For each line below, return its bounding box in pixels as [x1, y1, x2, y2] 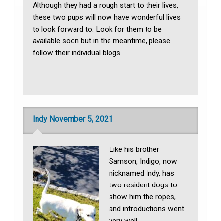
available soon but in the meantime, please [33, 37, 171, 46]
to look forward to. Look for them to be [33, 25, 162, 34]
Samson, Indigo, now [109, 156, 178, 166]
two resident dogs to [109, 180, 178, 189]
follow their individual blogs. [33, 48, 122, 58]
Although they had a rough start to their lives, [33, 1, 179, 10]
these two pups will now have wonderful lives [33, 13, 181, 22]
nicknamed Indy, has [109, 168, 175, 178]
